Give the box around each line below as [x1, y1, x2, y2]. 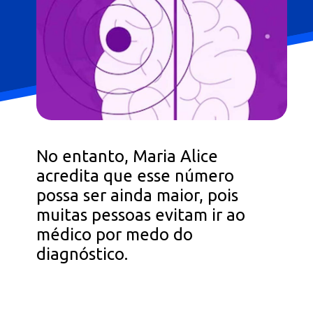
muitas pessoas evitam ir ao [36, 205, 246, 224]
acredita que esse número [36, 166, 235, 185]
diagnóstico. [36, 244, 129, 263]
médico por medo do [36, 224, 194, 244]
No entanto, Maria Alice [36, 146, 219, 166]
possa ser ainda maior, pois [36, 185, 239, 205]
